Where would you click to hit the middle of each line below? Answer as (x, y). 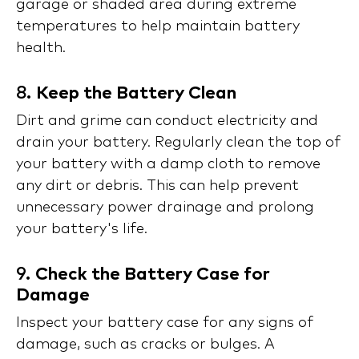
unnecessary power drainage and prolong (165, 208)
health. (41, 48)
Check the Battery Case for (153, 275)
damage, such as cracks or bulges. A (145, 345)
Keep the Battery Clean (136, 94)
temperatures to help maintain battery (158, 27)
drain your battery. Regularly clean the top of (178, 143)
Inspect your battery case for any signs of (165, 323)
